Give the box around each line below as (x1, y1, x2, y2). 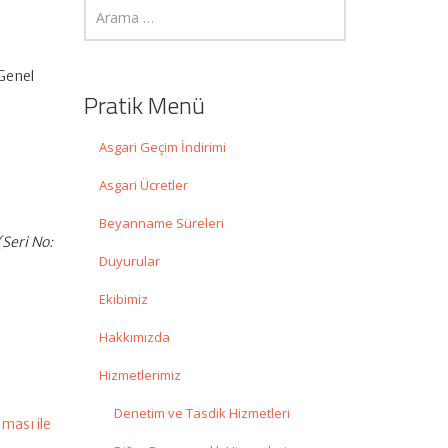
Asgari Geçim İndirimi (98, 138, 226, 157)
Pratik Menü (83, 87, 205, 124)
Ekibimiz (98, 290, 148, 309)
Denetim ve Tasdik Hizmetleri (113, 404, 290, 423)
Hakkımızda (98, 328, 170, 347)
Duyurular (98, 252, 160, 271)
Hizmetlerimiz (98, 366, 181, 385)
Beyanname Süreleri (98, 214, 224, 233)
